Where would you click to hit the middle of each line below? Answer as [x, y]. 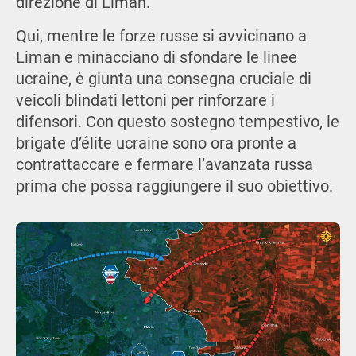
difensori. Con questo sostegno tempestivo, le [177, 122]
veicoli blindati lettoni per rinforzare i [145, 101]
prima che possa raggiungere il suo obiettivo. [174, 187]
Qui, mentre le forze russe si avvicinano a [161, 37]
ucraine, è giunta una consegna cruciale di [163, 79]
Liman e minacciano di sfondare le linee [156, 58]
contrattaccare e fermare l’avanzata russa [164, 165]
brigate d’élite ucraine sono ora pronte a [156, 144]
